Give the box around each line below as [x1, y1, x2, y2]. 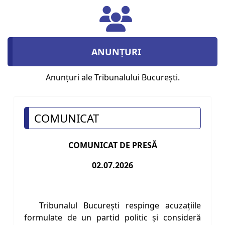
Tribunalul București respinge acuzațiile [39, 200, 201, 211]
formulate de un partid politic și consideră [24, 212, 201, 223]
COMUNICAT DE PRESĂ [68, 140, 157, 151]
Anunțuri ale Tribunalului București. [45, 72, 180, 83]
